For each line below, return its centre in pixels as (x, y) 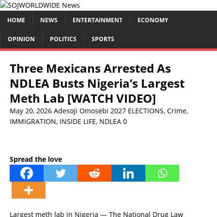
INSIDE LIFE (78, 121)
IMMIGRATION (33, 121)
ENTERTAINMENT (98, 20)
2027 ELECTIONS (137, 111)
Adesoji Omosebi (81, 111)
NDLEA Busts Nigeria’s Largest (97, 83)
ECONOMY (153, 20)
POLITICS (63, 39)
